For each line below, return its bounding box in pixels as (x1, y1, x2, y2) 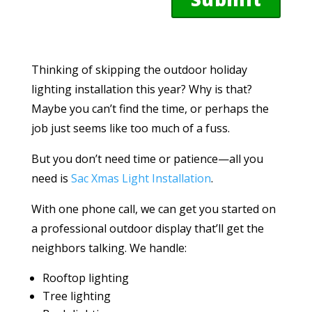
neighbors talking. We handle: (31, 240, 187, 256)
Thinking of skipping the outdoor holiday (31, 62, 247, 78)
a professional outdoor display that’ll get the (31, 221, 264, 237)
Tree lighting (42, 288, 111, 304)
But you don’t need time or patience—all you (31, 151, 263, 167)
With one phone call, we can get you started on (31, 201, 276, 217)
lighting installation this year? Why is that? (31, 81, 252, 97)
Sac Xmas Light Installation (70, 171, 211, 187)
